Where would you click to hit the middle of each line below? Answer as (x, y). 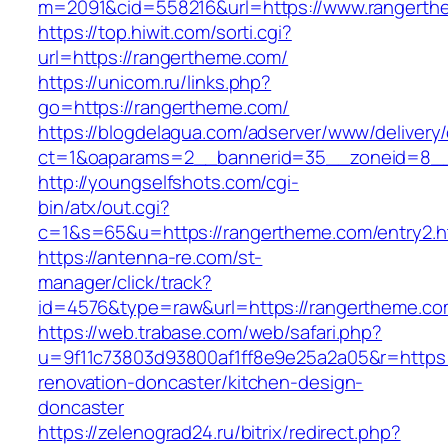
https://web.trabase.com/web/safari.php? (210, 332)
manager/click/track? (125, 282)
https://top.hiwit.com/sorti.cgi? (165, 32)
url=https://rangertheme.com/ (163, 57)
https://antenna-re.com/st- (150, 257)
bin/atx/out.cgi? (104, 207)
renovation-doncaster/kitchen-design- (201, 382)
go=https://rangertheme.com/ (164, 107)
